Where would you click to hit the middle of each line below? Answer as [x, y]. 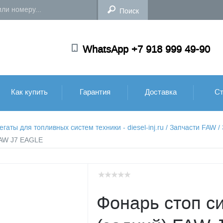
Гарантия [95, 92]
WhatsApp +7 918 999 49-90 [146, 49]
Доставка [161, 92]
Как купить [29, 92]
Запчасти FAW [193, 128]
